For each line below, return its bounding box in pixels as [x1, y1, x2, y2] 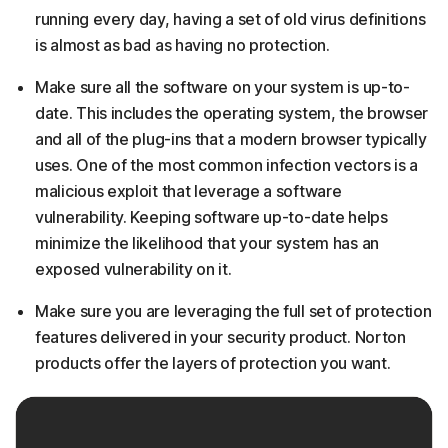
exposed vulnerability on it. [35, 259, 232, 279]
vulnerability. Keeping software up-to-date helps [35, 207, 388, 227]
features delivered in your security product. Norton [35, 327, 406, 347]
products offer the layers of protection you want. [35, 353, 391, 373]
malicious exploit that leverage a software [35, 181, 342, 201]
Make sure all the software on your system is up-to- [35, 77, 410, 97]
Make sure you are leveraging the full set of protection [35, 301, 432, 321]
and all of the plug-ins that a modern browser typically [35, 129, 427, 149]
